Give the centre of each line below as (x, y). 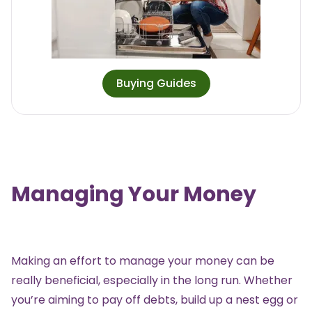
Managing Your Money (134, 195)
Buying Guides (156, 84)
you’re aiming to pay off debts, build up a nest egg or (155, 300)
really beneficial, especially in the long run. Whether (152, 281)
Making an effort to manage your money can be (143, 261)
